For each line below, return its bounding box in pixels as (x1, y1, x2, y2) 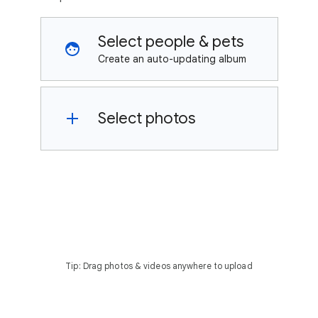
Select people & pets (97, 31, 243, 51)
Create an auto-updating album (97, 52, 246, 65)
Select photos (97, 108, 195, 128)
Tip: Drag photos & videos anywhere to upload (65, 261, 253, 272)
